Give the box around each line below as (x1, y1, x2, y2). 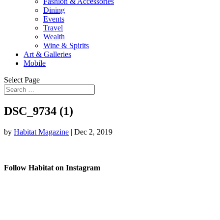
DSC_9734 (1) (4, 104, 73, 117)
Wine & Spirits (43, 41, 89, 50)
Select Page (4, 76, 40, 84)
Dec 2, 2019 (74, 127, 112, 136)
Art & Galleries (24, 50, 71, 58)
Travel (43, 24, 63, 32)
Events (43, 15, 64, 23)
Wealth (43, 32, 65, 41)
